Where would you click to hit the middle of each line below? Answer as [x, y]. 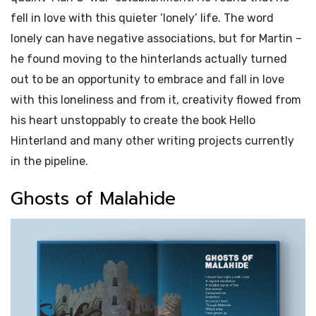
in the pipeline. [49, 162]
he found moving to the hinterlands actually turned [149, 59]
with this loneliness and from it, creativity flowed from [156, 100]
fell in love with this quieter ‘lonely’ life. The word [142, 18]
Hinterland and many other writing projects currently [152, 141]
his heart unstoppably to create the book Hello [133, 121]
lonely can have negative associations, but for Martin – [156, 39]
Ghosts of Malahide [93, 199]
